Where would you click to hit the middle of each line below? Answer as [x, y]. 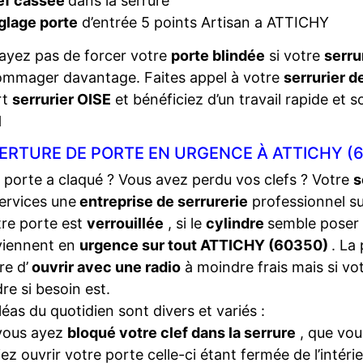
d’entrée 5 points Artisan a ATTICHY [203, 22]
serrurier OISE [62, 99]
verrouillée [125, 223]
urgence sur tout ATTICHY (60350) [205, 245]
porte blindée [218, 56]
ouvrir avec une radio [105, 267]
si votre [295, 56]
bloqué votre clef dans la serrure [181, 333]
